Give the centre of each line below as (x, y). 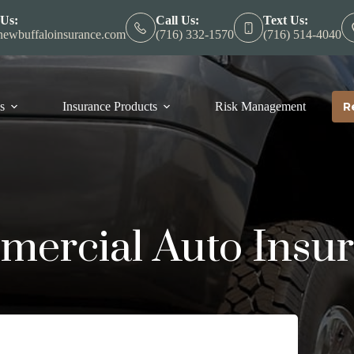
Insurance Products (110, 106)
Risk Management (261, 106)
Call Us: (177, 20)
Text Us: (286, 20)
